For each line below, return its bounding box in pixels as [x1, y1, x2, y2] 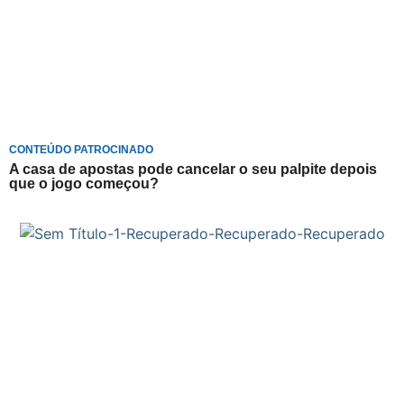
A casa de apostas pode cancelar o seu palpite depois [9, 161, 377, 177]
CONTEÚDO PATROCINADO [9, 142, 153, 156]
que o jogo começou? [9, 175, 159, 191]
